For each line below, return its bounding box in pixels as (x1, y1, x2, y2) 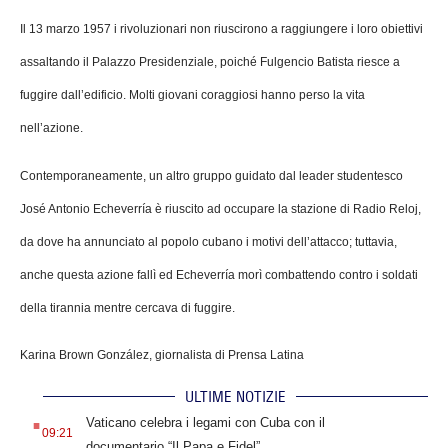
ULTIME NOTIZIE (185, 387, 286, 407)
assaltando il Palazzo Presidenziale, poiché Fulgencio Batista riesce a (20, 55, 400, 70)
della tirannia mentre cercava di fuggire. (20, 300, 235, 315)
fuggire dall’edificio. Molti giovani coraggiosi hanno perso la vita (20, 88, 365, 103)
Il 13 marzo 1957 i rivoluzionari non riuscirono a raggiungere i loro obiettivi (20, 22, 423, 37)
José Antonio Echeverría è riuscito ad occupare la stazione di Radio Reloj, (20, 201, 421, 216)
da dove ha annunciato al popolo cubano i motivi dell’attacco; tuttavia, (20, 234, 397, 249)
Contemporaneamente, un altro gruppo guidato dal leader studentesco (20, 168, 403, 183)
